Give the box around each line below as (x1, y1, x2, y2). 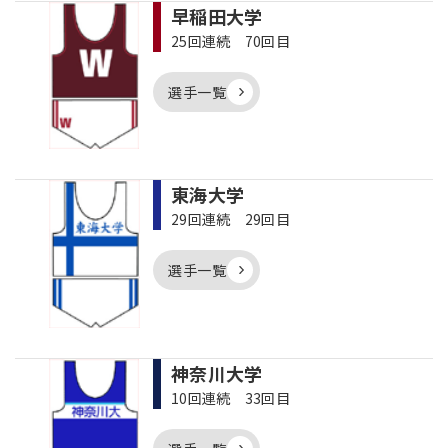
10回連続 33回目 (171, 387, 290, 408)
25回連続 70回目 (171, 30, 290, 51)
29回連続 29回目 (171, 209, 290, 229)
